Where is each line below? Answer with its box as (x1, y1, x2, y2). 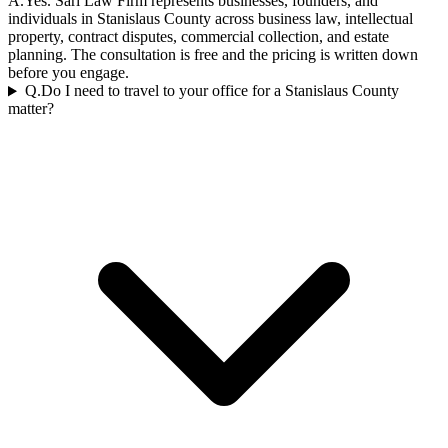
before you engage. (8, 64, 129, 82)
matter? (8, 100, 54, 118)
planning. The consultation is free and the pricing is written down (8, 46, 418, 64)
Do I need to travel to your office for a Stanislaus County (40, 82, 399, 100)
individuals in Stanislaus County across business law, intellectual (8, 10, 413, 28)
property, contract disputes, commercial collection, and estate (8, 28, 389, 46)
